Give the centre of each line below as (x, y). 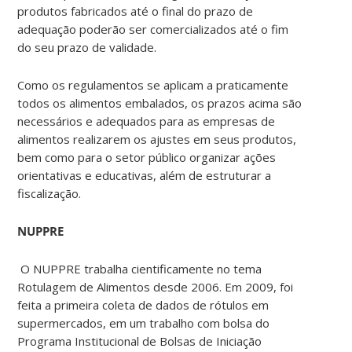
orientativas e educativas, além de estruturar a (145, 175)
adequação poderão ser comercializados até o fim (153, 29)
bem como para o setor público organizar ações (147, 157)
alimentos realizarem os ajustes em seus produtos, (157, 139)
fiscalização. (53, 193)
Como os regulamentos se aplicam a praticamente (153, 84)
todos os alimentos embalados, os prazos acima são (160, 103)
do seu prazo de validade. (89, 47)
